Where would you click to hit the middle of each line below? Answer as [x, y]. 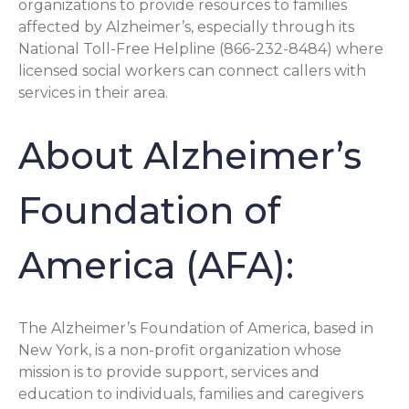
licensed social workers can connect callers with [192, 71]
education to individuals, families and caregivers [191, 393]
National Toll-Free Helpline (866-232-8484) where [201, 49]
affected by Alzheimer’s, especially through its [186, 27]
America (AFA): [156, 265]
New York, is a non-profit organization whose [180, 350]
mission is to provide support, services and [169, 372]
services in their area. [93, 93]
